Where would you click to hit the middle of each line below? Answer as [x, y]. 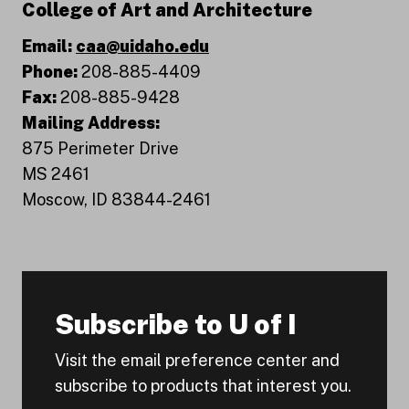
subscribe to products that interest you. [203, 385]
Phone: [52, 71]
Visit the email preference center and [197, 360]
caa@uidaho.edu [142, 46]
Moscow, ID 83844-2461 [116, 199]
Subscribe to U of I [176, 324]
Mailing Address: [91, 122]
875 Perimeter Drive [100, 148]
